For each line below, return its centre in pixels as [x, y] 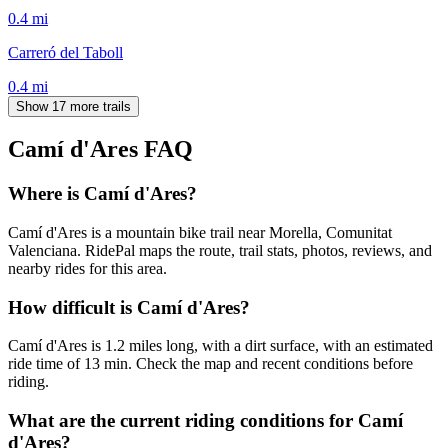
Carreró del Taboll [65, 52]
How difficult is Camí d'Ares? [129, 307]
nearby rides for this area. [87, 269]
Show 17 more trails [73, 106]
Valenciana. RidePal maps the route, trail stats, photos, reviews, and [220, 251]
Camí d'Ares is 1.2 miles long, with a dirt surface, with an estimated [220, 346]
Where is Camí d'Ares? [102, 194]
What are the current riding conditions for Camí [205, 421]
